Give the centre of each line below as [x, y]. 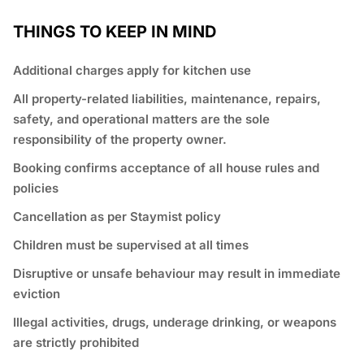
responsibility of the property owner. [120, 140]
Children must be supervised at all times [131, 245]
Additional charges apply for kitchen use [132, 71]
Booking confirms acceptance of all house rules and [166, 168]
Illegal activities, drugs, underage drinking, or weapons [175, 323]
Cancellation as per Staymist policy [117, 217]
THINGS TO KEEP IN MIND [115, 32]
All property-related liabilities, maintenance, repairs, [167, 99]
